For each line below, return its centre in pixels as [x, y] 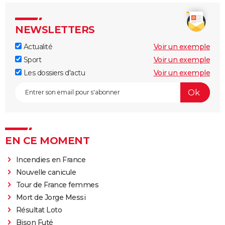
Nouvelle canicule [46, 173]
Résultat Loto [39, 210]
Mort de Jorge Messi [51, 198]
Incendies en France [51, 160]
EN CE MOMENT [47, 141]
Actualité [37, 47]
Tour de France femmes [57, 185]
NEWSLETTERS [55, 30]
